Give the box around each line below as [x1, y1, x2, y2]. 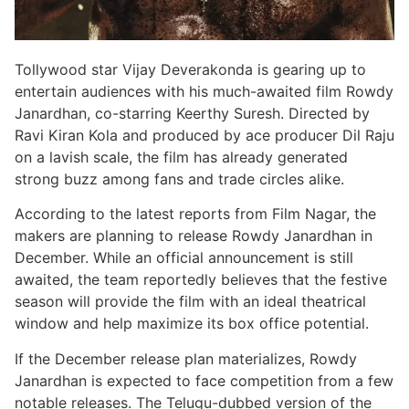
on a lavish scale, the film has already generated [15, 147, 348, 166]
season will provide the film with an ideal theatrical [15, 292, 366, 311]
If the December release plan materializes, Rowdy [15, 349, 357, 368]
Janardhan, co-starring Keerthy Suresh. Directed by [15, 103, 370, 122]
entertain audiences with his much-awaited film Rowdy [15, 81, 393, 100]
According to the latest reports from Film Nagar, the [15, 204, 376, 224]
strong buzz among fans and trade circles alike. [15, 169, 344, 188]
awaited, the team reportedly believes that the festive [15, 270, 387, 289]
